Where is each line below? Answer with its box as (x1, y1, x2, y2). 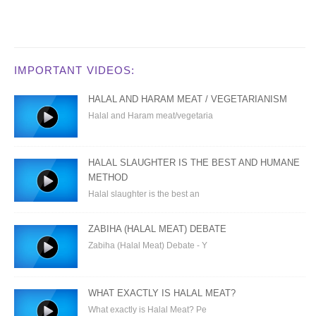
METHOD (88, 172, 128, 183)
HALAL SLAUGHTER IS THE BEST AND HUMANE (88, 157, 300, 169)
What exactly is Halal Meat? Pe (88, 304, 207, 315)
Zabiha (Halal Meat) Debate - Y (88, 241, 207, 251)
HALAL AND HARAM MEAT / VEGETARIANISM (88, 94, 287, 104)
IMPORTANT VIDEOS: (14, 64, 135, 76)
